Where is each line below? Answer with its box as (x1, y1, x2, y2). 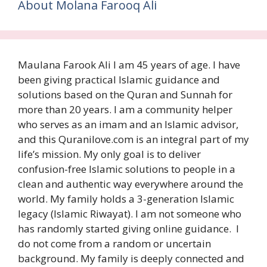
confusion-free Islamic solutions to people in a (18, 162, 235, 176)
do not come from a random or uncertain (18, 237, 211, 251)
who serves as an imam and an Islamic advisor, (18, 117, 238, 132)
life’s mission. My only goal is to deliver (18, 147, 201, 162)
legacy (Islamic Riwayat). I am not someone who (18, 207, 241, 221)
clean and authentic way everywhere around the (18, 177, 243, 191)
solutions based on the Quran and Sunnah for (18, 88, 232, 102)
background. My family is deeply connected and (18, 252, 244, 266)
